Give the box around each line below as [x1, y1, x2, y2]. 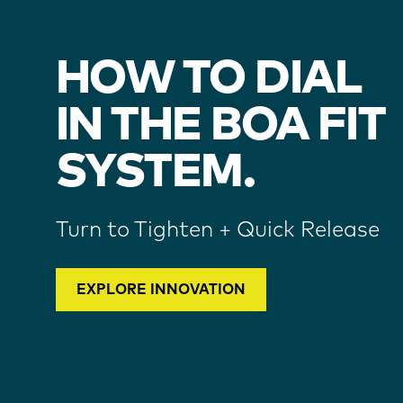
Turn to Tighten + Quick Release [56, 219, 380, 241]
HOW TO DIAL [56, 56, 361, 103]
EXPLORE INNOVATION [76, 282, 246, 297]
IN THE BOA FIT [56, 103, 385, 149]
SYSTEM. [56, 149, 255, 196]
